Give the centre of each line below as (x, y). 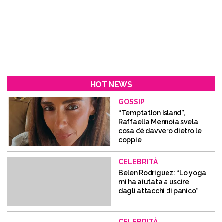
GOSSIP (132, 102)
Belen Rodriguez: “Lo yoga (163, 173)
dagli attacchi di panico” (159, 191)
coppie (130, 140)
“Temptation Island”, (152, 113)
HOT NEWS (111, 84)
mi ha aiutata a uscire (154, 182)
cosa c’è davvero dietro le (160, 131)
